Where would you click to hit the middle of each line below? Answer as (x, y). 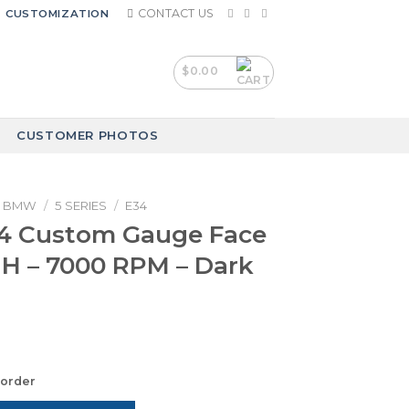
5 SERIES (80, 205)
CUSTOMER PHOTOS (87, 135)
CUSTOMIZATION (58, 13)
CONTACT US (176, 13)
